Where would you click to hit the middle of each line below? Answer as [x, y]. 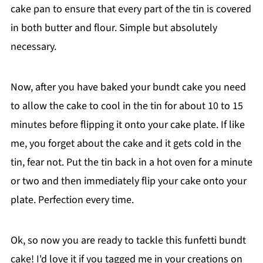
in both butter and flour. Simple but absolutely [114, 28]
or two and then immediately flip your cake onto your [128, 181]
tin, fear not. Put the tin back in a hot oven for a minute [131, 162]
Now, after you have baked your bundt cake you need [128, 87]
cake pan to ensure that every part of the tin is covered [131, 9]
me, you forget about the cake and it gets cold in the [126, 143]
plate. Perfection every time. [72, 200]
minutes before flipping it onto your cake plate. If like [127, 124]
